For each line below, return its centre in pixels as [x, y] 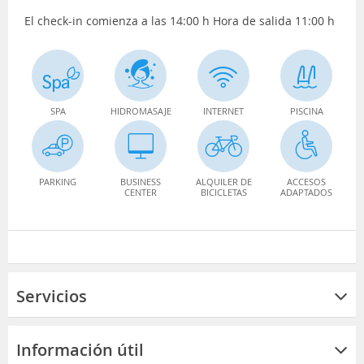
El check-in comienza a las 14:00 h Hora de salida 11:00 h [180, 20]
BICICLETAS [223, 192]
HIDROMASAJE [141, 110]
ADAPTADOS [306, 192]
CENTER [141, 192]
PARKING [58, 181]
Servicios [52, 296]
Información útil [80, 349]
